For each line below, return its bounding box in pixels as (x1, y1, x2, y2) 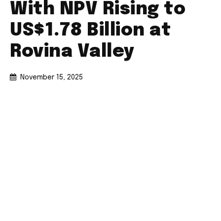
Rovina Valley (10, 43, 135, 61)
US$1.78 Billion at (10, 22, 171, 40)
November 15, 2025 (20, 74, 83, 81)
